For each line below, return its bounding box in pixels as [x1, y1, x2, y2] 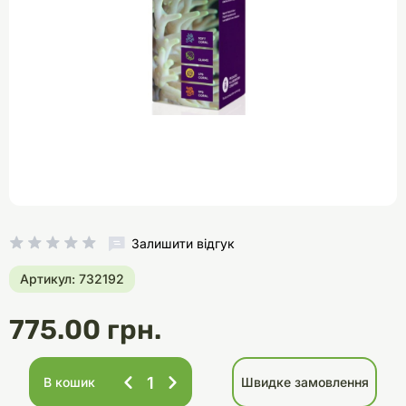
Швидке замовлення [240, 374, 369, 390]
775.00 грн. [9, 314, 161, 346]
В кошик [43, 374, 95, 390]
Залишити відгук [130, 236, 235, 251]
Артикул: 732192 [20, 271, 124, 286]
